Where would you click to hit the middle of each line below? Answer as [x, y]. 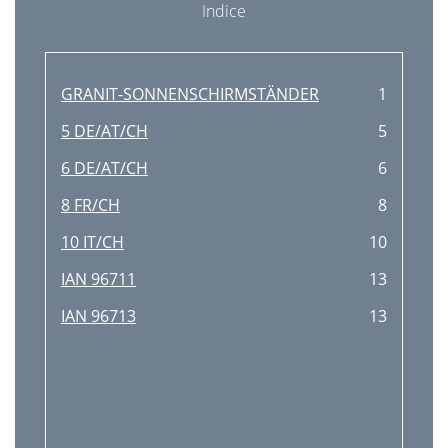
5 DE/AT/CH [104, 131]
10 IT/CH [92, 242]
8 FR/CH [90, 205]
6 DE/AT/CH [104, 168]
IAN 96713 [98, 316]
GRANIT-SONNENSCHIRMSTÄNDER [189, 94]
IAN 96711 [98, 279]
